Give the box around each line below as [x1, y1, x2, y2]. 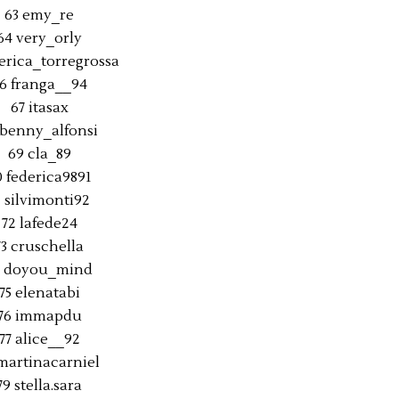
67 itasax [10, 99, 69, 117]
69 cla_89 [7, 145, 71, 163]
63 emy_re [4, 6, 74, 24]
